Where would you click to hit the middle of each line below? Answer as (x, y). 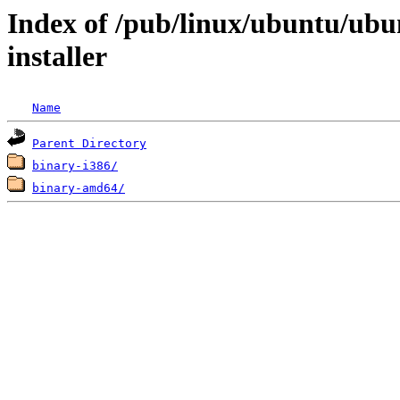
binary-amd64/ (79, 188)
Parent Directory (89, 144)
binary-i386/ (75, 166)
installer (57, 56)
